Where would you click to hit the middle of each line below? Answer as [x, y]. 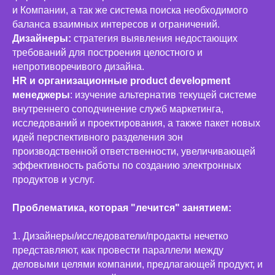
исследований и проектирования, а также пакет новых [136, 123]
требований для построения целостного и [107, 53]
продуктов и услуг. [53, 180]
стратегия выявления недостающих [154, 39]
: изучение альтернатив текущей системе [163, 95]
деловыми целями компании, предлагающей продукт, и [137, 265]
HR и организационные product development [121, 81]
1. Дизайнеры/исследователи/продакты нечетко [120, 236]
